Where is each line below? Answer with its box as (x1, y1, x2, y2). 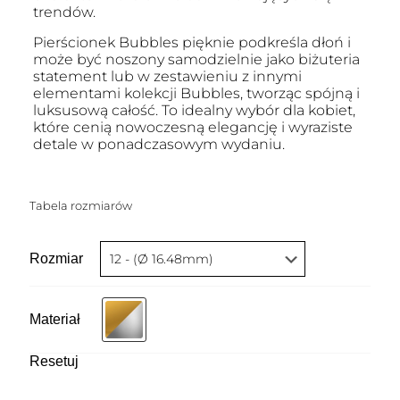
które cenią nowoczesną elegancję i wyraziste (32, 119, 353, 137)
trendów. (32, 4, 96, 21)
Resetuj (29, 354, 79, 370)
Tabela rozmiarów (29, 198, 132, 213)
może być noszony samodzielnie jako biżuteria (32, 51, 360, 69)
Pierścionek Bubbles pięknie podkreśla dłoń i (32, 34, 351, 52)
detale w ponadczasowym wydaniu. (32, 136, 285, 154)
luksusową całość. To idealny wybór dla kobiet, (32, 102, 355, 120)
